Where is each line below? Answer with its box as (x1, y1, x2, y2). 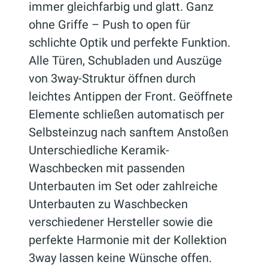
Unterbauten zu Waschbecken (29, 197, 188, 212)
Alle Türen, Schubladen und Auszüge (29, 53, 222, 68)
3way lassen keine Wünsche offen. (29, 251, 212, 266)
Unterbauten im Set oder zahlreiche (29, 179, 218, 194)
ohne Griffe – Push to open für (29, 17, 190, 32)
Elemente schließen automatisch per (29, 107, 224, 122)
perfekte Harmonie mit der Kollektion (29, 233, 227, 248)
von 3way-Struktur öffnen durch (29, 71, 196, 86)
